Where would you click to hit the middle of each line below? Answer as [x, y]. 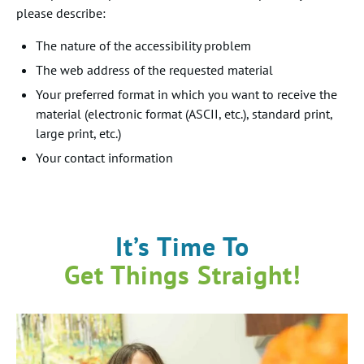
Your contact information [104, 158]
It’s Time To [182, 246]
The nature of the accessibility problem [143, 45]
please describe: [61, 13]
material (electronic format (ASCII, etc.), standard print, [184, 114]
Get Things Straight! [182, 275]
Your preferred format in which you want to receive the [186, 94]
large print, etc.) [78, 133]
